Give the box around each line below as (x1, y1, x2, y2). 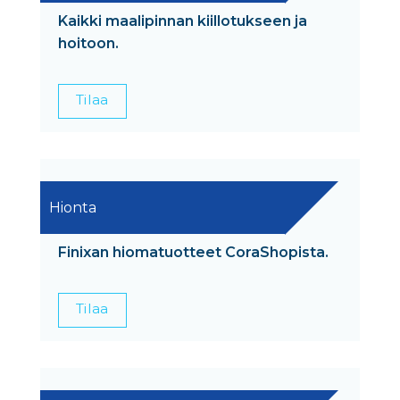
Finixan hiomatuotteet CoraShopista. (58, 243, 329, 261)
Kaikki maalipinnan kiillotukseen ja (58, 12, 307, 29)
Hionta (49, 198, 96, 216)
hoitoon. (58, 34, 119, 52)
